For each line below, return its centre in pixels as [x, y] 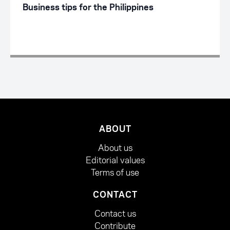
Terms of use [115, 173]
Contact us [115, 214]
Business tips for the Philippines [88, 8]
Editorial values [115, 160]
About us [115, 148]
